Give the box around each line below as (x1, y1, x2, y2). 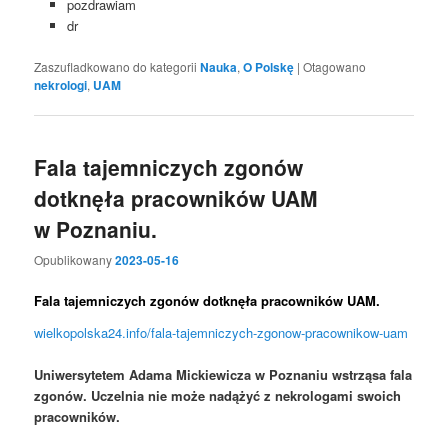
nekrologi (34, 75, 88, 94)
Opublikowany (34, 251, 116, 269)
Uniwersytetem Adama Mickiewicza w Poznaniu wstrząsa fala (34, 364, 413, 384)
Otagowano (303, 57, 367, 75)
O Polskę (243, 57, 295, 76)
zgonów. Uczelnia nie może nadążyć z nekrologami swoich (34, 385, 402, 405)
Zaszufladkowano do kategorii (34, 57, 198, 75)
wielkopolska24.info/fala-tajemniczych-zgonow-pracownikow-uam (34, 322, 409, 342)
